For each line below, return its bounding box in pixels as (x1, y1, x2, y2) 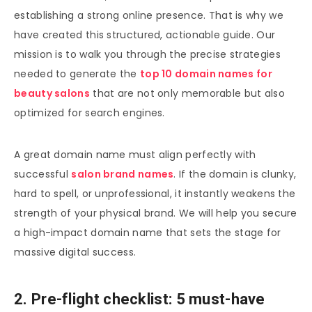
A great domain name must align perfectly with (14, 148, 256, 162)
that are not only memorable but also (89, 86, 286, 101)
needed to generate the (14, 67, 140, 81)
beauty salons (14, 86, 90, 101)
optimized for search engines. (14, 106, 165, 120)
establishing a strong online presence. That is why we (14, 8, 283, 23)
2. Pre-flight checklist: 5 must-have (14, 290, 265, 308)
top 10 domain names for (139, 67, 272, 81)
